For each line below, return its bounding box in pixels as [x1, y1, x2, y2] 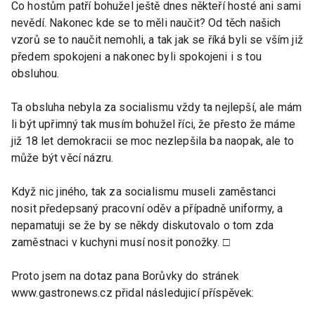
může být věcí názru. [11, 150, 114, 165]
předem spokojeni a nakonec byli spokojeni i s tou [11, 49, 262, 63]
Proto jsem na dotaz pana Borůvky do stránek [11, 269, 239, 283]
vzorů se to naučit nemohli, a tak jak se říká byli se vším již [11, 32, 303, 46]
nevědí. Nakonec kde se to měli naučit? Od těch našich [11, 15, 281, 30]
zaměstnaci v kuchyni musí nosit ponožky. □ [11, 235, 230, 249]
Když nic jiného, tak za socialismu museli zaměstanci [11, 184, 276, 198]
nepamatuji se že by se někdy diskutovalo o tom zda [11, 218, 274, 232]
